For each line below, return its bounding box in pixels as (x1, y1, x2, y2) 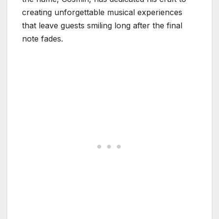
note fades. (22, 33, 63, 44)
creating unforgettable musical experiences (22, 7, 182, 17)
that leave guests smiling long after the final (22, 20, 182, 30)
